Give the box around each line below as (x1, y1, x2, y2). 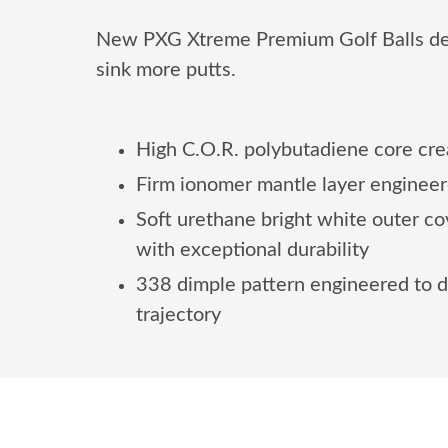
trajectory (136, 305, 221, 326)
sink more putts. (96, 60, 236, 81)
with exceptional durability (136, 240, 369, 261)
